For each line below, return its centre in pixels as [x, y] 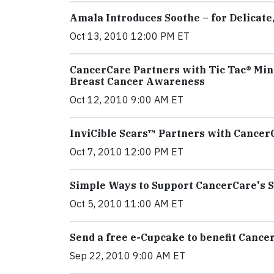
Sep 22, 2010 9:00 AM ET [128, 256]
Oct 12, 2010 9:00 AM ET [127, 100]
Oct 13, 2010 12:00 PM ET [130, 36]
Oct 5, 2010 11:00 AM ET [127, 204]
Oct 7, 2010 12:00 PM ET [127, 152]
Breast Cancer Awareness [137, 81]
